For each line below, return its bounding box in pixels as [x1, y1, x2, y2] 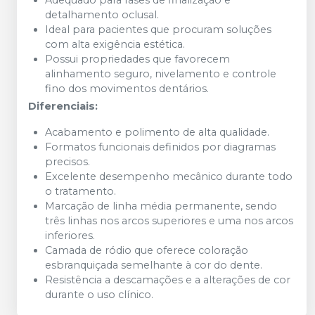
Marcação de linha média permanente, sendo [45, 200, 277, 212]
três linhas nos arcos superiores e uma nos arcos [45, 214, 293, 227]
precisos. [45, 155, 90, 168]
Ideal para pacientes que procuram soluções [45, 23, 271, 36]
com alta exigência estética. [45, 38, 185, 51]
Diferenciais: [28, 100, 98, 112]
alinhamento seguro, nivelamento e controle [45, 67, 276, 80]
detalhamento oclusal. [45, 8, 159, 21]
